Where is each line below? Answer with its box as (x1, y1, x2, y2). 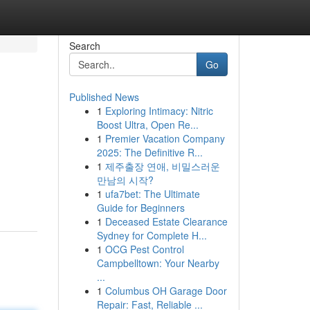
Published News (69, 90, 139, 104)
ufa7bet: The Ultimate (104, 187, 200, 201)
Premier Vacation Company (104, 131, 225, 145)
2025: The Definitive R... (96, 145, 203, 159)
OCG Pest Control (104, 242, 184, 256)
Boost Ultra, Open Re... (96, 118, 199, 131)
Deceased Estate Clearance (104, 215, 228, 228)
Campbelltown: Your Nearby (96, 256, 219, 270)
